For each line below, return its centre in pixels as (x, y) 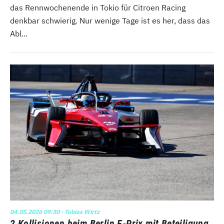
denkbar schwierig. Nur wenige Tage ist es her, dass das (110, 20)
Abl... (19, 33)
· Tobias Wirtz (79, 211)
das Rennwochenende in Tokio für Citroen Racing (98, 7)
